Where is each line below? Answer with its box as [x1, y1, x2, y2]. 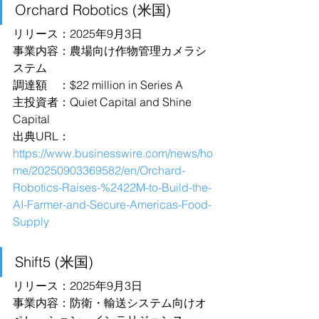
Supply [13, 214, 49, 229]
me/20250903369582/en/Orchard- [13, 163, 185, 177]
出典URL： [13, 129, 70, 143]
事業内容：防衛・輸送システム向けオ [13, 296, 206, 310]
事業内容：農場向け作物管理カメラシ [13, 43, 206, 58]
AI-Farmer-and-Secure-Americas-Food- [13, 197, 211, 211]
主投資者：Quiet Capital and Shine [13, 95, 194, 109]
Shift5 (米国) [15, 253, 93, 271]
